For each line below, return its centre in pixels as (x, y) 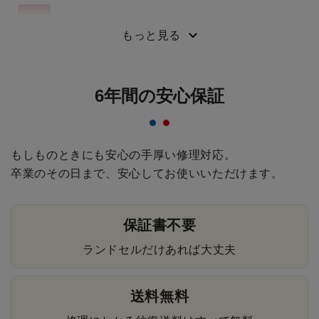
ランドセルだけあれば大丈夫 (159, 249)
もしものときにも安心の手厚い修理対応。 (124, 155)
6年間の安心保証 (159, 95)
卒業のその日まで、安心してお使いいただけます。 (147, 173)
